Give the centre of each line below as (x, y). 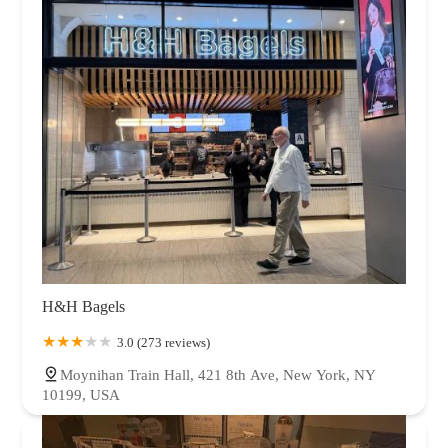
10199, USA (81, 395)
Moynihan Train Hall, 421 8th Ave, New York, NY (218, 375)
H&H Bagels (83, 307)
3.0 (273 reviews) (163, 343)
